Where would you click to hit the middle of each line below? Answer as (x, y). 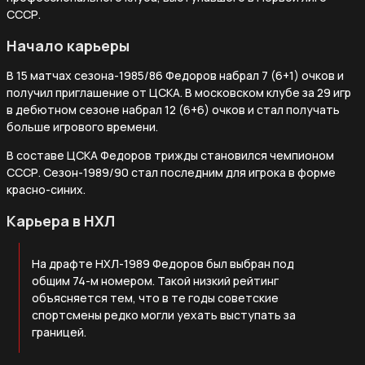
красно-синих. (46, 189)
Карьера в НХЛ (61, 220)
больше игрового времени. (82, 126)
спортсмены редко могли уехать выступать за (164, 314)
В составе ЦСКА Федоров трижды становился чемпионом (170, 155)
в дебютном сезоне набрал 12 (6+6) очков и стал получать (173, 109)
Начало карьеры (68, 45)
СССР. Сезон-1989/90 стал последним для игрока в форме (171, 172)
